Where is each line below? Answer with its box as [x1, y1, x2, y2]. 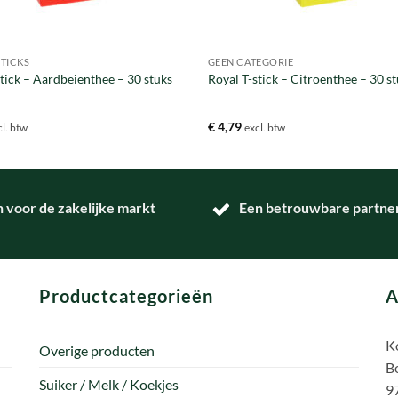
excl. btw [243, 122, 285, 134]
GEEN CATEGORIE [207, 56, 294, 68]
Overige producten [39, 342, 155, 360]
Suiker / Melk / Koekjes [39, 376, 179, 394]
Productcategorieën [39, 284, 213, 306]
